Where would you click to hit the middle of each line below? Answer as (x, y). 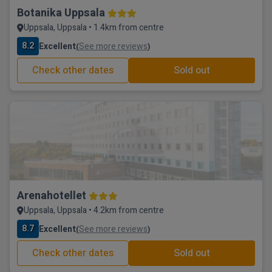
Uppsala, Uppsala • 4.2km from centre (94, 210)
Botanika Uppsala (61, 13)
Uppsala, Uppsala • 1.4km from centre (94, 28)
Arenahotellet (52, 196)
